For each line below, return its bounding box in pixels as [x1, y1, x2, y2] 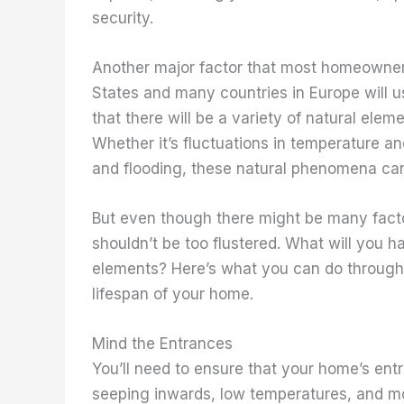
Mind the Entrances [92, 335, 233, 353]
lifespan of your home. [92, 285, 253, 304]
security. [92, 8, 153, 27]
